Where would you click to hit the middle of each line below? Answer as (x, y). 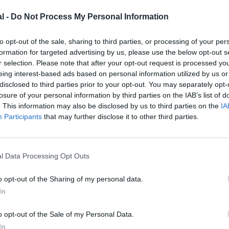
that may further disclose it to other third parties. (120, 116)
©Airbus (28, 100)
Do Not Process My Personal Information (90, 16)
